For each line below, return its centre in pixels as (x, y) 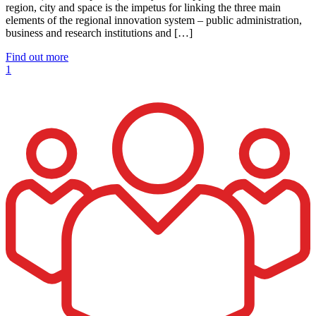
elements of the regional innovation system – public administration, (154, 20)
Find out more (37, 56)
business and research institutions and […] (99, 32)
